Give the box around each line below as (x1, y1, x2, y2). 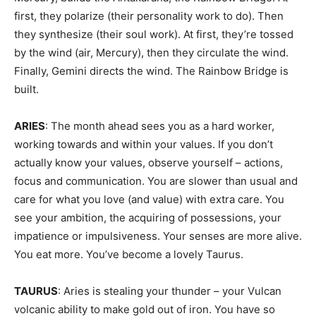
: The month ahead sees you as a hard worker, (45, 119, 274, 133)
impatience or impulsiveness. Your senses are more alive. (14, 229, 302, 243)
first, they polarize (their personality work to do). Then (14, 9, 284, 23)
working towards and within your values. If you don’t (14, 138, 273, 151)
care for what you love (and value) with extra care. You (14, 193, 284, 206)
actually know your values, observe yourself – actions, (14, 156, 283, 169)
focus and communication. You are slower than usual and (14, 174, 298, 188)
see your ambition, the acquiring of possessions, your (14, 211, 281, 224)
